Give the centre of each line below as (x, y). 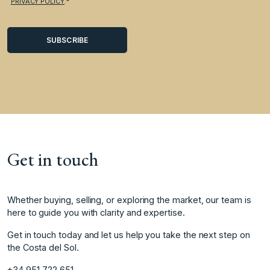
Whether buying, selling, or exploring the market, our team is (129, 199)
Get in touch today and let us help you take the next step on (129, 234)
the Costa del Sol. (43, 247)
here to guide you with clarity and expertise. (96, 212)
